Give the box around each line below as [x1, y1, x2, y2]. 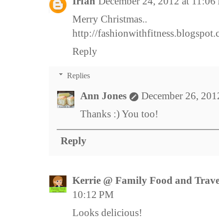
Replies [66, 71, 90, 80]
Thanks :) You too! [80, 108, 158, 120]
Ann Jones [80, 90, 127, 102]
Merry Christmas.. [72, 13, 147, 25]
